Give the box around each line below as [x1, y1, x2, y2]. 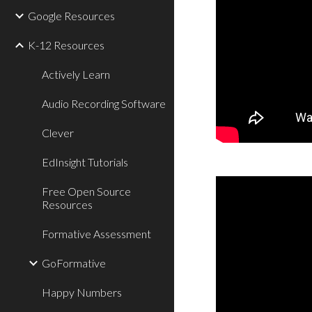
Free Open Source [42, 185, 131, 198]
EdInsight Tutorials [42, 155, 128, 169]
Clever [42, 126, 74, 139]
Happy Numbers [42, 286, 122, 299]
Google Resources [28, 9, 115, 22]
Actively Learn [42, 68, 110, 81]
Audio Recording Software [42, 97, 166, 110]
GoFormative [42, 256, 106, 270]
